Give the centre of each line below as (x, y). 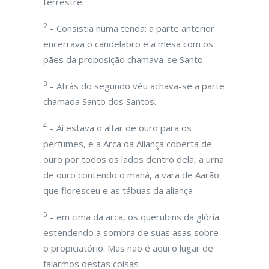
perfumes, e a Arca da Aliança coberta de (128, 144)
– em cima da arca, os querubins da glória (133, 217)
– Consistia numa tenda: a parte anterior (131, 28)
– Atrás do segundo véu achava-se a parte (136, 86)
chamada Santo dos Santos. (100, 101)
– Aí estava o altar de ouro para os (119, 128)
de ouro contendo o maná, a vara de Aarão (131, 175)
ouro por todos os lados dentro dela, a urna (134, 159)
